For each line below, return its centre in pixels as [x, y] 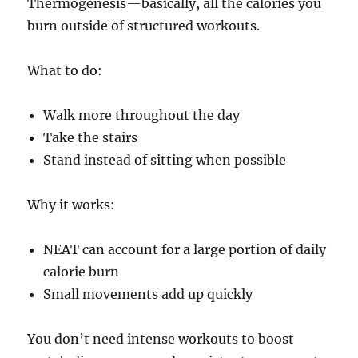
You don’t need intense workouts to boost [161, 339]
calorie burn [82, 272]
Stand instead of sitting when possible [165, 160]
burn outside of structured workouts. [144, 26]
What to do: [65, 71]
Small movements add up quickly [148, 294]
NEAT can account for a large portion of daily [185, 250]
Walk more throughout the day [142, 115]
